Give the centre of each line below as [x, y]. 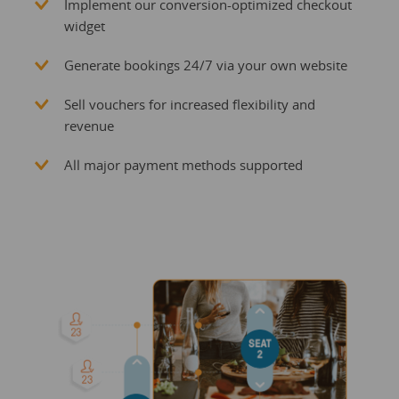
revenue [89, 125]
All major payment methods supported [183, 164]
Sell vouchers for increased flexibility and [189, 104]
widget [84, 25]
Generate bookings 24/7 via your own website [205, 65]
